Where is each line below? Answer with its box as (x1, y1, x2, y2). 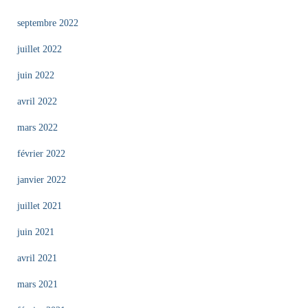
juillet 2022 (17, 44, 62, 54)
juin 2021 (17, 227, 54, 237)
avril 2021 (17, 253, 57, 263)
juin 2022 (17, 70, 54, 80)
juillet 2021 (17, 201, 62, 211)
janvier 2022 (17, 175, 66, 185)
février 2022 (17, 148, 65, 159)
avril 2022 (17, 96, 57, 107)
